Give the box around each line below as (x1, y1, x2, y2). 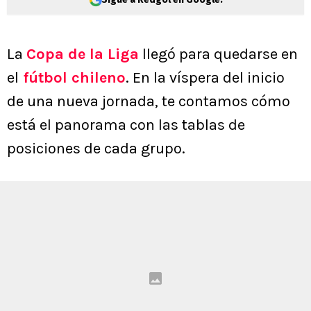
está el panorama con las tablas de (7, 116, 245, 135)
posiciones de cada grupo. (7, 140, 185, 158)
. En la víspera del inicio (126, 69, 285, 87)
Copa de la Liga (26, 45, 139, 64)
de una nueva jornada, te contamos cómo (7, 92, 290, 111)
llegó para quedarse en (139, 45, 298, 64)
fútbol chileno (19, 69, 126, 87)
